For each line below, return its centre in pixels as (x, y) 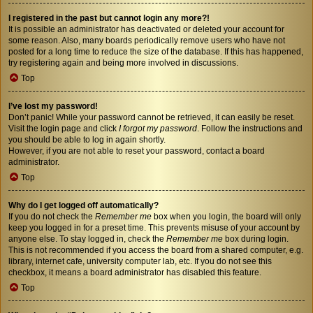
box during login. (256, 239)
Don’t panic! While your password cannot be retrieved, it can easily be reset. (152, 117)
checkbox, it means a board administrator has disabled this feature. (135, 272)
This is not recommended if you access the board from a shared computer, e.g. (156, 250)
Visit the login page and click (64, 128)
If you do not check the (52, 216)
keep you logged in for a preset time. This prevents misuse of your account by (154, 227)
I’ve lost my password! (53, 106)
